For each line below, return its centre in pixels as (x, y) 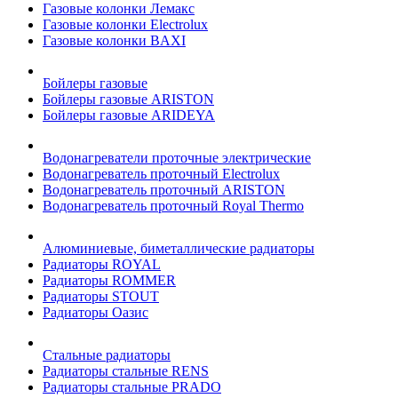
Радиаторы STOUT (101, 296)
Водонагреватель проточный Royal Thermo (173, 206)
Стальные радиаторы (107, 355)
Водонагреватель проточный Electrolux (161, 174)
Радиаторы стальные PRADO (132, 387)
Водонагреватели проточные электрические (177, 158)
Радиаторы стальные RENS (126, 371)
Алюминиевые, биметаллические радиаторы (179, 248)
